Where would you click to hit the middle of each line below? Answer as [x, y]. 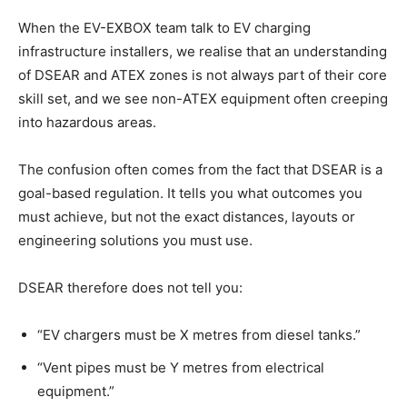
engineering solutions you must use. [135, 241]
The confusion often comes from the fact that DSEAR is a [200, 170]
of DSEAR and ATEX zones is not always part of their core [203, 75]
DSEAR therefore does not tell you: [130, 288]
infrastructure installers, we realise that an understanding [203, 52]
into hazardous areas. [87, 123]
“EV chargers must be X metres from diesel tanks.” [199, 335]
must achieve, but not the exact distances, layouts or [187, 217]
